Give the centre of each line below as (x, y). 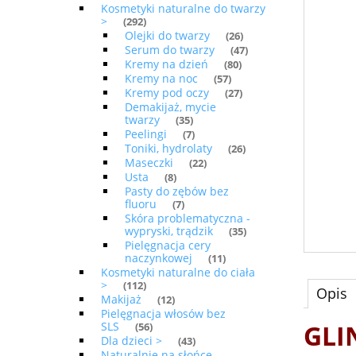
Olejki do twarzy (167, 36)
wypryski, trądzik (169, 231)
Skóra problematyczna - (188, 219)
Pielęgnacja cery (168, 246)
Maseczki (149, 163)
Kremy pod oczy (167, 93)
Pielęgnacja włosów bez (163, 314)
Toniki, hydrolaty (168, 149)
